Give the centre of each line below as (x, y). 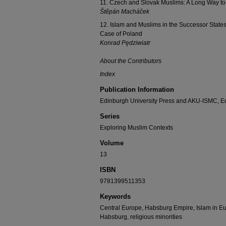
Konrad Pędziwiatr (125, 43)
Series (110, 116)
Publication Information (137, 90)
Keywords (115, 196)
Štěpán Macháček (125, 12)
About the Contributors (131, 61)
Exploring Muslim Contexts (136, 128)
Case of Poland (121, 34)
